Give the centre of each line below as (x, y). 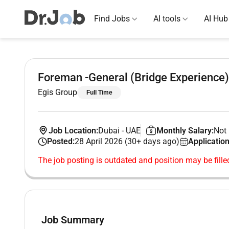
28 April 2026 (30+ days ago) (127, 141)
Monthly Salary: (185, 130)
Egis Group (58, 92)
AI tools (167, 19)
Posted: (61, 141)
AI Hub (216, 19)
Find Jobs (112, 19)
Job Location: (73, 130)
